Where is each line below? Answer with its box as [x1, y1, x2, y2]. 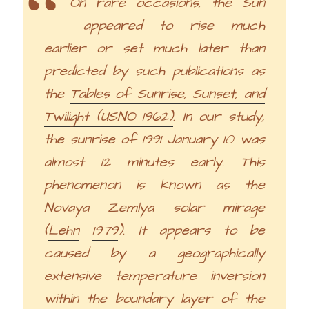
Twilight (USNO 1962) [44, 107, 174, 127]
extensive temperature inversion [44, 266, 265, 286]
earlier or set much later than [44, 39, 265, 59]
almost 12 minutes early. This [44, 152, 265, 172]
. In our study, [173, 107, 265, 127]
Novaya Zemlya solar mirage [44, 198, 265, 218]
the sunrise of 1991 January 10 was [44, 130, 265, 150]
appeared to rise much [83, 16, 265, 36]
